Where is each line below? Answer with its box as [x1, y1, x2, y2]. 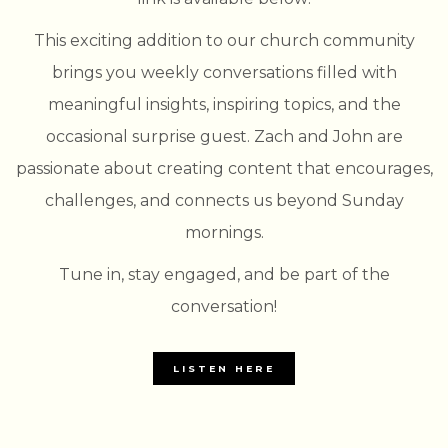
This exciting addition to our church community [33, 30, 415, 50]
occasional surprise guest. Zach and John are [45, 126, 403, 146]
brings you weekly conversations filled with [51, 62, 397, 82]
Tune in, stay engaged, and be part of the [58, 264, 390, 284]
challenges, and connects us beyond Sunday [44, 190, 404, 210]
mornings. [184, 222, 264, 242]
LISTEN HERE [173, 363, 275, 375]
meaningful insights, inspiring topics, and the [47, 94, 401, 114]
